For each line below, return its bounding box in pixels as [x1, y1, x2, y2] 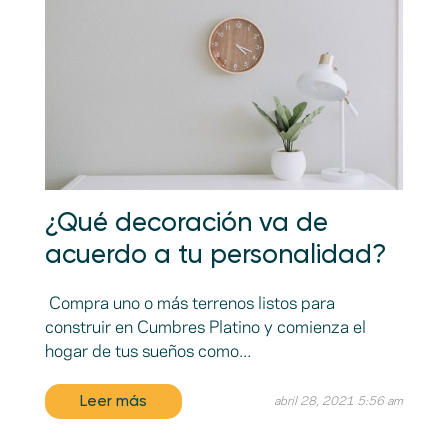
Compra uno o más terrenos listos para [44, 296, 335, 313]
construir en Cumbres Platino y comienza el [44, 320, 366, 337]
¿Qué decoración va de [44, 211, 328, 238]
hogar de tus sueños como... [44, 344, 251, 361]
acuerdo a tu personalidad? [44, 243, 387, 270]
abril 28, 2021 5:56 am [274, 396, 404, 408]
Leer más [79, 393, 147, 410]
